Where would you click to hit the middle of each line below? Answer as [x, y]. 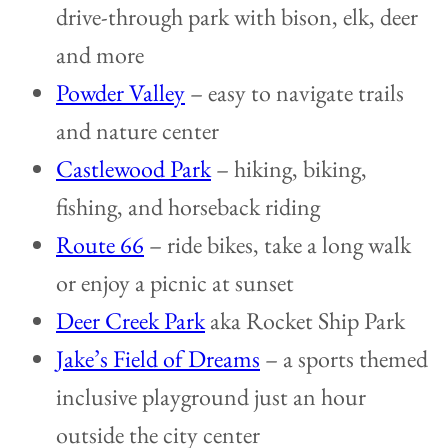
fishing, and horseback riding [188, 207]
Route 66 [100, 245]
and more [100, 55]
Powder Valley [120, 93]
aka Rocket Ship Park [305, 321]
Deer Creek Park [130, 321]
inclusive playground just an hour [211, 397]
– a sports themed [344, 359]
